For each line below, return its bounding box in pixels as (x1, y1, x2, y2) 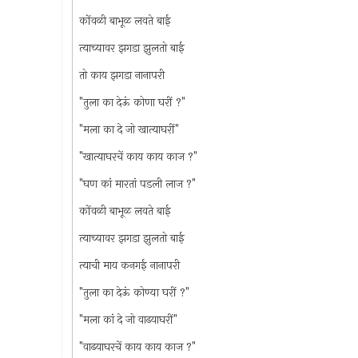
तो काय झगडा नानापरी (78, 66, 165, 84)
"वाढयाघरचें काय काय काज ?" (78, 338, 196, 356)
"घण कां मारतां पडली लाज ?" (78, 175, 196, 193)
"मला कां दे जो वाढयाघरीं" (78, 311, 177, 328)
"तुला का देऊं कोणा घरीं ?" (78, 93, 185, 111)
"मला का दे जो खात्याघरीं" (78, 121, 179, 138)
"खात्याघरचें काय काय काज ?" (78, 148, 197, 165)
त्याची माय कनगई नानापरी (78, 257, 180, 274)
